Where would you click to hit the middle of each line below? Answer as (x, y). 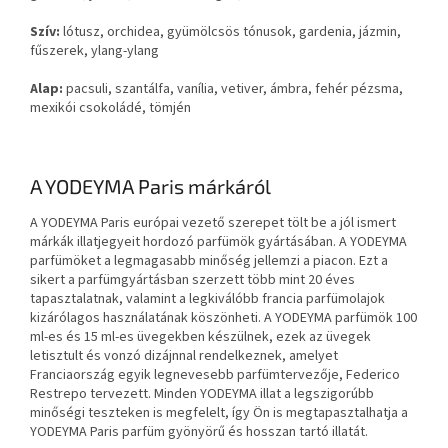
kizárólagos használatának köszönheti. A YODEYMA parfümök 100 (223, 317)
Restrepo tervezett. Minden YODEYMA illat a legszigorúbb (202, 393)
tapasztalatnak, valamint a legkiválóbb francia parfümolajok (207, 298)
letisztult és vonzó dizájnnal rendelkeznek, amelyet (184, 355)
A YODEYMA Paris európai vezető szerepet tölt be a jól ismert (213, 222)
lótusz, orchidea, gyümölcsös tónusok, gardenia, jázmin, (230, 32)
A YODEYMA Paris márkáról (150, 186)
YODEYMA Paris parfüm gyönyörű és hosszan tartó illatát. (199, 431)
